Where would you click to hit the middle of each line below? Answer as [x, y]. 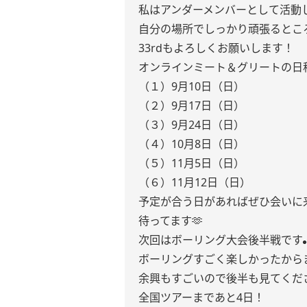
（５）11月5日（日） [192, 163]
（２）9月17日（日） [192, 106]
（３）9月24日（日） [192, 125]
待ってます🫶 [171, 221]
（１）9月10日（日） [192, 86]
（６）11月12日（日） [195, 182]
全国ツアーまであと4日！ [201, 297]
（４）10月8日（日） [192, 144]
